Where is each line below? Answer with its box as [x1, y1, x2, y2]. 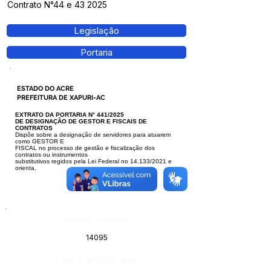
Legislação [74, 25, 119, 36]
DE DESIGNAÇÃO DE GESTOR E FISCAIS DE [15, 118, 147, 125]
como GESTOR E [15, 138, 64, 145]
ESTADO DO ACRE [15, 85, 74, 93]
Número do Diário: [63, 215, 131, 225]
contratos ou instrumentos [15, 151, 88, 158]
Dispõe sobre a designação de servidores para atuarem [15, 131, 171, 138]
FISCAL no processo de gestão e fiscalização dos [15, 145, 155, 151]
